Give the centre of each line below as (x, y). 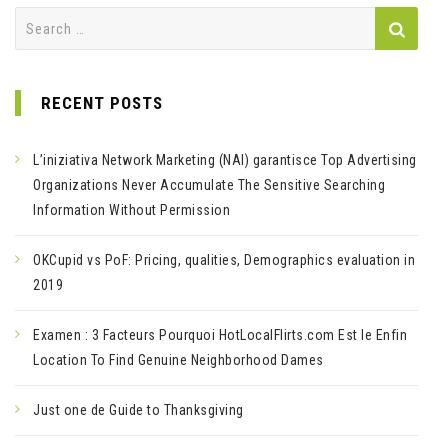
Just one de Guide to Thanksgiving (138, 410)
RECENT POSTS (102, 103)
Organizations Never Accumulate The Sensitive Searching (209, 185)
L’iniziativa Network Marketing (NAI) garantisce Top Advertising (225, 160)
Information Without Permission (131, 210)
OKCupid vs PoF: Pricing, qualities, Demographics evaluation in (224, 260)
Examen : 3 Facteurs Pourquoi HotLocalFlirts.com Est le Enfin (220, 335)
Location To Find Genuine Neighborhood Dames (178, 360)
